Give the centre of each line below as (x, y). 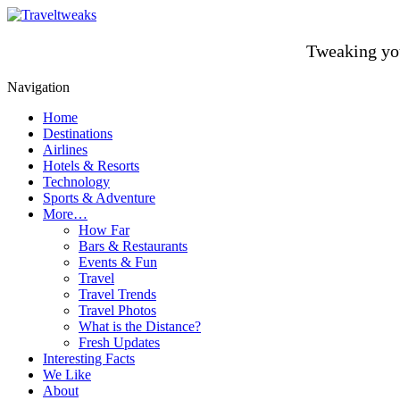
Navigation (38, 87)
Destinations (78, 133)
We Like (67, 375)
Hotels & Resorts (91, 166)
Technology (76, 182)
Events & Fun (118, 262)
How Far (104, 230)
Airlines (65, 150)
